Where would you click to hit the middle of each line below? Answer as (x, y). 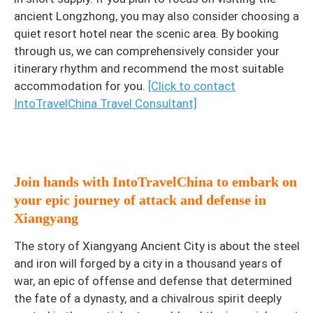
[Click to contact (192, 86)
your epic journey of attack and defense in (140, 199)
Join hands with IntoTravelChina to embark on (155, 181)
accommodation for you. (81, 86)
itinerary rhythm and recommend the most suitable (149, 68)
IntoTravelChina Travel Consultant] (105, 103)
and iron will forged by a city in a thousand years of (148, 263)
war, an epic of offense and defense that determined (153, 281)
